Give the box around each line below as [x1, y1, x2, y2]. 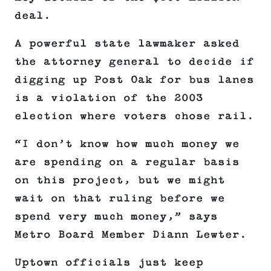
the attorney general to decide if [15, 56, 254, 68]
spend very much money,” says [15, 211, 218, 223]
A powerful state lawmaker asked [15, 38, 240, 50]
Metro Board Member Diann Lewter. [15, 229, 247, 241]
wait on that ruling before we [15, 192, 225, 205]
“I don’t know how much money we [15, 138, 240, 151]
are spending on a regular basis [15, 156, 240, 169]
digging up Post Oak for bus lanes [15, 74, 254, 87]
